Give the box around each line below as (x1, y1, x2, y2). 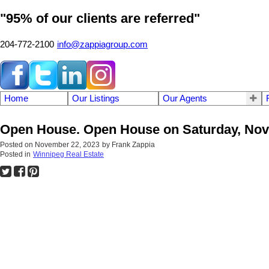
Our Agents (163, 93, 208, 103)
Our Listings (71, 93, 119, 103)
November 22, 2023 (35, 140, 100, 149)
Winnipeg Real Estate (33, 150, 104, 159)
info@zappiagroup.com (57, 39, 148, 49)
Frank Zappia (112, 140, 155, 149)
